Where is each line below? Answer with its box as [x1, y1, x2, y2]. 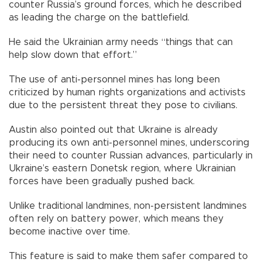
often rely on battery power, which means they [9, 214, 223, 224]
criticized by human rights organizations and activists [9, 88, 246, 98]
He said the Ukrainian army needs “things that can [9, 37, 233, 47]
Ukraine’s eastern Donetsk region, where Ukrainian [9, 164, 236, 174]
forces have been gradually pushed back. [9, 177, 195, 187]
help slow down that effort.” [9, 50, 137, 60]
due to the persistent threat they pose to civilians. [9, 101, 237, 111]
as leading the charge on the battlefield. [9, 13, 189, 23]
